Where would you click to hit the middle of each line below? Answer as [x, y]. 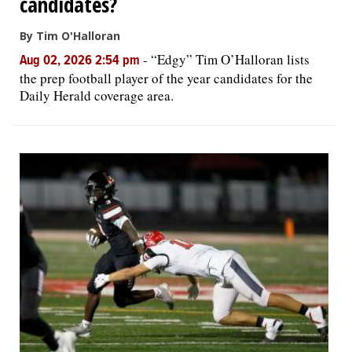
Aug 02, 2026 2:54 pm [81, 61]
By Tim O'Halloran [70, 36]
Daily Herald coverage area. [97, 95]
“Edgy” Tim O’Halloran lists [230, 59]
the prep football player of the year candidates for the [166, 78]
